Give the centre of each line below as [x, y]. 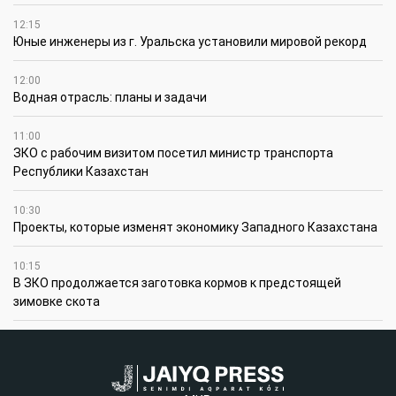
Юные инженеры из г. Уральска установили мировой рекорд [190, 42]
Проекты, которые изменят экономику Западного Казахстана [195, 228]
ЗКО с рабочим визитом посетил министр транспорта [173, 153]
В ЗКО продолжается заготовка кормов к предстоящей [177, 283]
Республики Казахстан [81, 172]
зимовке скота [57, 302]
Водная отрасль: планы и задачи [110, 98]
